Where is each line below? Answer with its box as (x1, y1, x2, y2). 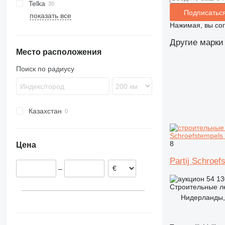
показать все (29, 12, 71, 20)
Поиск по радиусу (16, 65, 74, 73)
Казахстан (28, 107, 62, 115)
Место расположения (16, 48, 101, 56)
